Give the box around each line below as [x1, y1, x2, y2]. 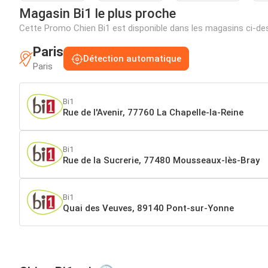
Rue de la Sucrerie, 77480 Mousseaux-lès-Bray [63, 154, 260, 166]
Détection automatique [83, 53, 181, 65]
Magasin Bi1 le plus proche [19, 6, 176, 22]
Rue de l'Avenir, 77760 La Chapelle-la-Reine [63, 106, 243, 118]
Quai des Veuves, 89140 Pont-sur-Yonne [63, 202, 234, 214]
